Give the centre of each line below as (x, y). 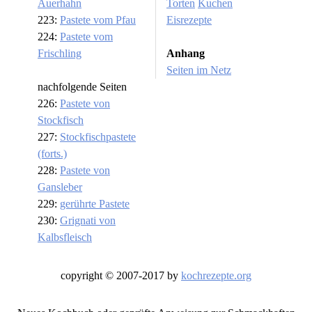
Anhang (186, 54)
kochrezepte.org (216, 276)
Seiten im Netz (199, 70)
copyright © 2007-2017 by (121, 276)
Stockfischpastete (98, 137)
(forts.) (52, 154)
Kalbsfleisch (65, 237)
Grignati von (88, 221)
